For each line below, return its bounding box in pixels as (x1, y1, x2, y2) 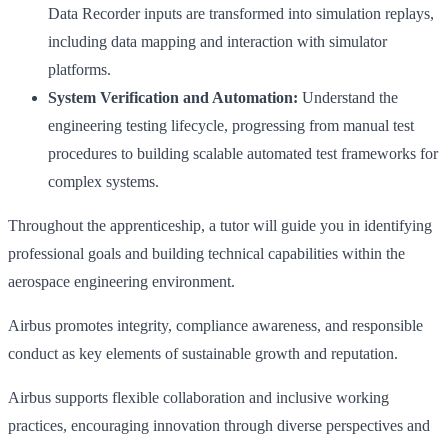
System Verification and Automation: (48, 89, 298, 107)
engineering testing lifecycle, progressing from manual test (48, 117, 414, 135)
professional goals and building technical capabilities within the (8, 245, 405, 263)
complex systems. (48, 173, 159, 191)
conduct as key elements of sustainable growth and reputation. (8, 345, 398, 363)
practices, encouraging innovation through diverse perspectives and (8, 417, 430, 435)
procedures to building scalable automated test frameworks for (48, 145, 438, 163)
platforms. (48, 61, 111, 79)
